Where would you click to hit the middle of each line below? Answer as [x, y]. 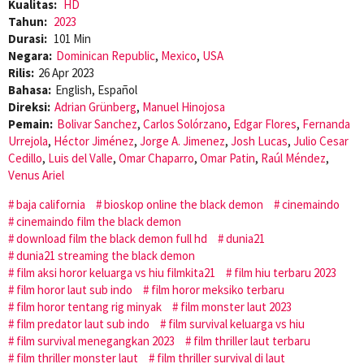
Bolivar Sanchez [97, 123]
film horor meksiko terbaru [218, 289]
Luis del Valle [80, 158]
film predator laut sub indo [83, 323]
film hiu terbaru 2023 [285, 272]
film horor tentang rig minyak [89, 306]
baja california [51, 204]
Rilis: [21, 72]
